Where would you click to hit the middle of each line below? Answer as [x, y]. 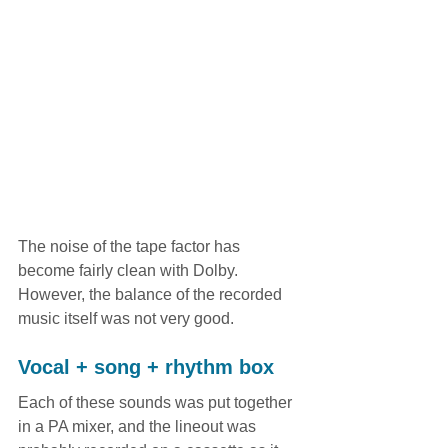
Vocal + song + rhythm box [146, 367]
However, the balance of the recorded [152, 295]
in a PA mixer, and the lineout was [139, 427]
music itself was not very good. [126, 319]
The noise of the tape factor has [131, 247]
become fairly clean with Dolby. [130, 271]
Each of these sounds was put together [157, 403]
